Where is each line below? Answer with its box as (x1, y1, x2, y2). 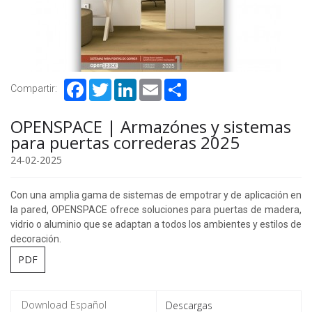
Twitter (111, 79, 143, 91)
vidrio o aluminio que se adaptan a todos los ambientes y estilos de (10, 219, 302, 231)
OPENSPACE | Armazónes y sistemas (10, 115, 291, 139)
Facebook (86, 79, 129, 91)
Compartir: (10, 83, 57, 95)
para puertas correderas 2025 (10, 131, 240, 155)
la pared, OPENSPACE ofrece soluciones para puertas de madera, (10, 204, 302, 216)
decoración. (10, 233, 61, 245)
